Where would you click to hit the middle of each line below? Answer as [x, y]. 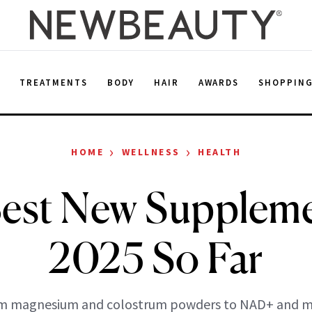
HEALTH [219, 152]
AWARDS [219, 82]
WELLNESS [151, 152]
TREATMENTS [54, 82]
